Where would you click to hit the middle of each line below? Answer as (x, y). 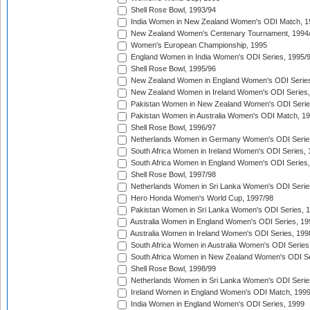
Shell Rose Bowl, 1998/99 (172, 269)
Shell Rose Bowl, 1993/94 (172, 10)
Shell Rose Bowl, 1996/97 (172, 128)
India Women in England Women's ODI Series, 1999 (217, 304)
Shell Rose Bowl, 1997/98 (172, 175)
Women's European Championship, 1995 (198, 45)
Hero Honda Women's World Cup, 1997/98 (201, 198)
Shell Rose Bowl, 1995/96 (172, 69)
